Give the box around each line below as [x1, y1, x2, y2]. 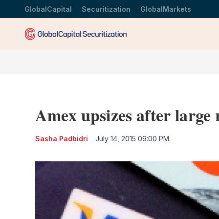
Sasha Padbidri [35, 134, 88, 143]
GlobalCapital [24, 4, 72, 13]
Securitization [82, 4, 131, 13]
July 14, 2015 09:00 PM [95, 134, 169, 143]
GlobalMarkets [140, 4, 191, 13]
